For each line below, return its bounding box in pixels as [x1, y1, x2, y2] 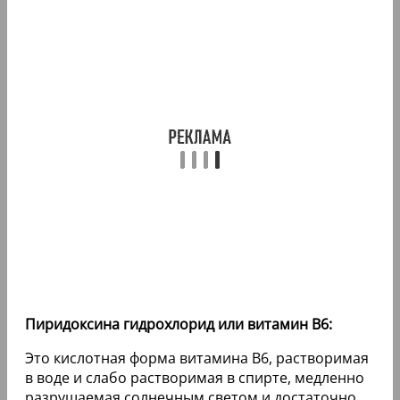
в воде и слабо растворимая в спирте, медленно [25, 367, 364, 387]
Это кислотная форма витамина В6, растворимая [25, 347, 369, 368]
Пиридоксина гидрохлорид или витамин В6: [25, 313, 332, 334]
